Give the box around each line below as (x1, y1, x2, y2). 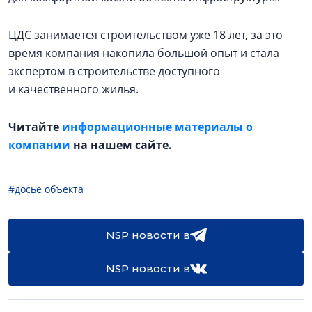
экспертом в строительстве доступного (8, 63, 220, 79)
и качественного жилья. (8, 81, 139, 97)
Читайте (8, 118, 62, 134)
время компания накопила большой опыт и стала (8, 45, 279, 61)
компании (8, 136, 70, 153)
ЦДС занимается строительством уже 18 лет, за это (8, 26, 283, 42)
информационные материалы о (62, 118, 253, 134)
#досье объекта (8, 182, 84, 196)
